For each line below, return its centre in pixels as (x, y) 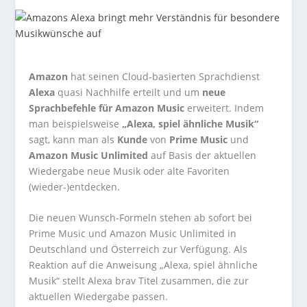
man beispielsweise (76, 124)
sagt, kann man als (73, 139)
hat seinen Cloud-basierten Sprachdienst (164, 76)
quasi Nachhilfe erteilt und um (129, 92)
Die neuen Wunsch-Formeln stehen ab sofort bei (141, 218)
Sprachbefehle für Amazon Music (107, 108)
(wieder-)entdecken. (75, 187)
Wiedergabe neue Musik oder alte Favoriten (130, 171)
